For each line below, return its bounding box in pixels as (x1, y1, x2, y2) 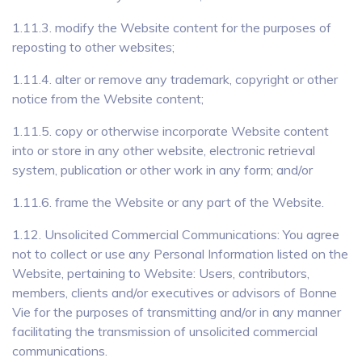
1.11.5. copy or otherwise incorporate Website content (12, 123, 329, 139)
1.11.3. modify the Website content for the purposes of (12, 19, 331, 36)
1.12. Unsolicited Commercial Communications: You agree (12, 226, 339, 242)
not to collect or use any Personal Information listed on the (12, 246, 348, 262)
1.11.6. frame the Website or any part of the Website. (12, 194, 324, 210)
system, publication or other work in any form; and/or (12, 162, 313, 178)
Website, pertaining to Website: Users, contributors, (12, 265, 309, 281)
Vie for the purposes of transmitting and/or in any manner (12, 304, 341, 320)
